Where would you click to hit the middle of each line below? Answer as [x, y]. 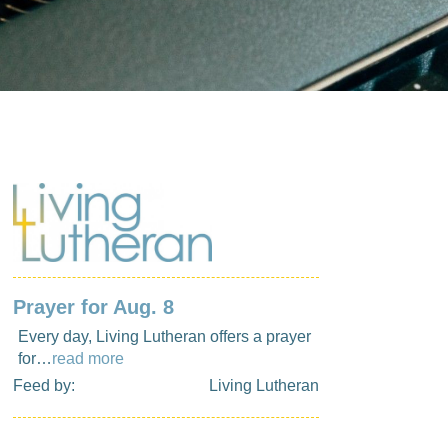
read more [88, 359]
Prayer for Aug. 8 [93, 307]
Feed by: [44, 386]
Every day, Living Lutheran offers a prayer [164, 337]
